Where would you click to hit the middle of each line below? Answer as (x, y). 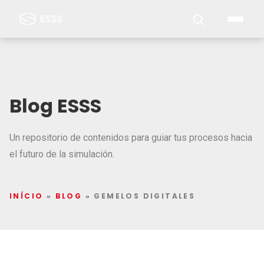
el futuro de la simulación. (62, 154)
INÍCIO (27, 196)
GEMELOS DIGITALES (145, 196)
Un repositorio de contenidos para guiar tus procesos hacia (131, 138)
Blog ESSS (55, 106)
